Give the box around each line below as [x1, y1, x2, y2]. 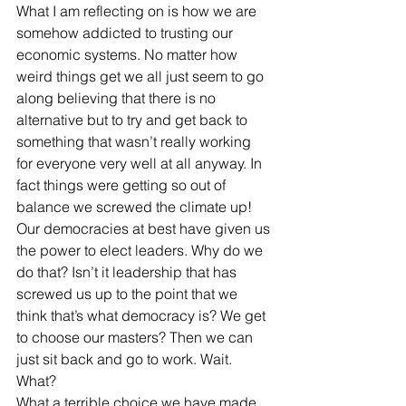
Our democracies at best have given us [16, 219, 274, 237]
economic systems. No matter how [16, 45, 241, 63]
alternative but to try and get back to [16, 111, 251, 129]
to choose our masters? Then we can [16, 328, 256, 346]
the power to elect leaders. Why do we [16, 241, 266, 259]
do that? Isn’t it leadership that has [16, 263, 240, 281]
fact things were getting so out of [16, 176, 229, 194]
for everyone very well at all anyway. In [16, 154, 266, 172]
